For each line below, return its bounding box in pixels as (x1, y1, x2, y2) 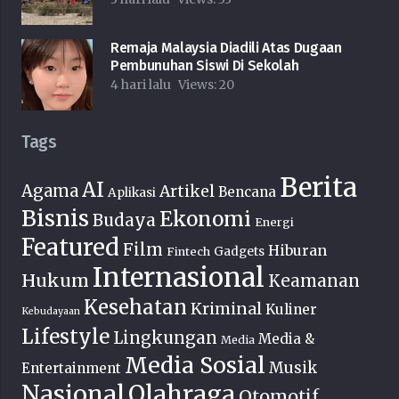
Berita (280, 171, 357, 205)
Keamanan (268, 271, 360, 292)
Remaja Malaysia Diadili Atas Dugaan (110, 39, 342, 57)
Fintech (167, 244, 210, 260)
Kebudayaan (21, 305, 80, 318)
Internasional (93, 261, 265, 295)
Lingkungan (113, 328, 217, 349)
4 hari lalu (110, 77, 171, 94)
